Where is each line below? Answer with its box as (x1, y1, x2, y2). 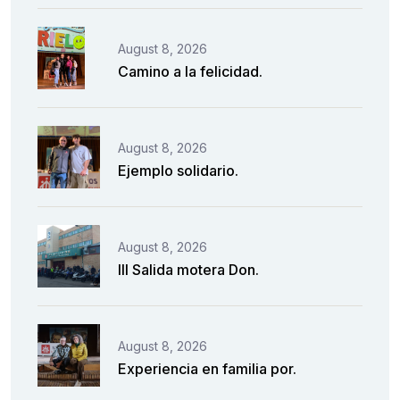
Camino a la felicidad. (118, 62, 262, 80)
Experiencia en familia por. (118, 359, 296, 378)
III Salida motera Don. (118, 260, 259, 279)
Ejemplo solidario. (118, 161, 238, 179)
